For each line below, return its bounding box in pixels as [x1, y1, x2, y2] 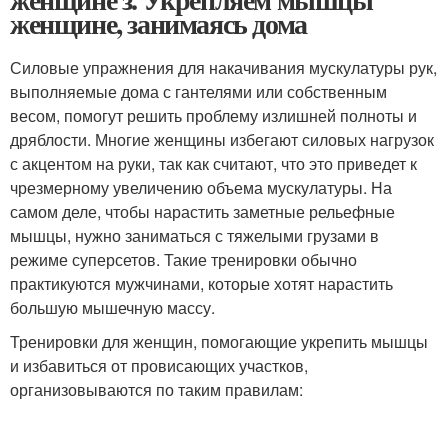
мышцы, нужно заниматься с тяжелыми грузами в [10, 223, 379, 247]
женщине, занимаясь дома [10, 2, 307, 44]
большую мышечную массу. [10, 295, 215, 319]
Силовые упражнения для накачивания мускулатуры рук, [10, 55, 437, 79]
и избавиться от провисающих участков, [10, 353, 308, 377]
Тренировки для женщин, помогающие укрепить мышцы [10, 329, 428, 353]
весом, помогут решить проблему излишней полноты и [10, 103, 417, 127]
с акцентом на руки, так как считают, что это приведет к [10, 151, 417, 175]
